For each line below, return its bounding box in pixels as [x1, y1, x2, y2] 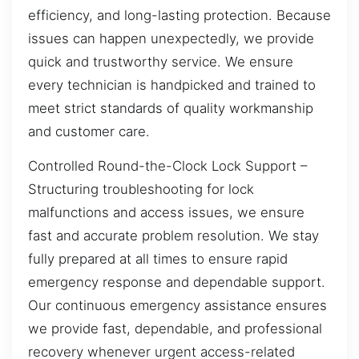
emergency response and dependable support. [28, 274, 325, 291]
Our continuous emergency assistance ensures [28, 297, 327, 314]
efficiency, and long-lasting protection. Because [28, 6, 331, 23]
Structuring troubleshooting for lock [28, 181, 254, 198]
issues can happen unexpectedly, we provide [28, 30, 314, 46]
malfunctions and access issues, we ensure [28, 204, 305, 221]
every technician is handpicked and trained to [28, 76, 316, 93]
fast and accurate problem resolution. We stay [28, 228, 319, 244]
